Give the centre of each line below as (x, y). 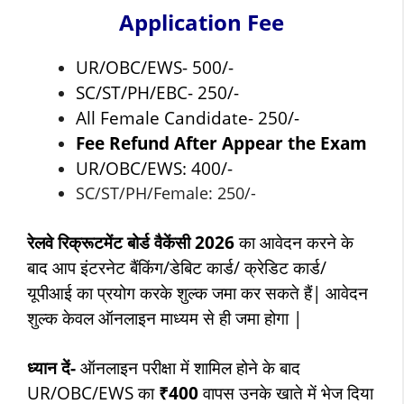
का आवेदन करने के (294, 242)
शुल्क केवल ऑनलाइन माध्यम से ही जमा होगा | (165, 317)
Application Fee (201, 22)
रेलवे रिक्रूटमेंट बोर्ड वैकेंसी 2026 (131, 242)
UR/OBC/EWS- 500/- (155, 67)
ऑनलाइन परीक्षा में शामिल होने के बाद (190, 367)
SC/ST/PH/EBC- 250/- (157, 92)
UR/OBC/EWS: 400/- (154, 168)
